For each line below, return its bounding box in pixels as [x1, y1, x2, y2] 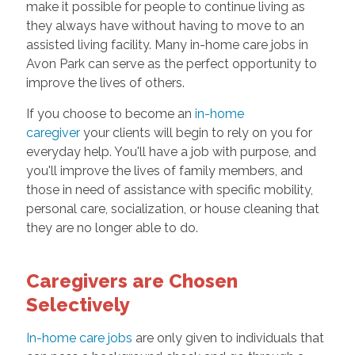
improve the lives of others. [25, 75, 188, 91]
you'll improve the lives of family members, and [25, 163, 303, 179]
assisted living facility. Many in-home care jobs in [25, 37, 308, 53]
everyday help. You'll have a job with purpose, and [25, 144, 316, 160]
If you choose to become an [25, 106, 192, 122]
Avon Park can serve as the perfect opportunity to [25, 56, 317, 72]
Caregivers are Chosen [25, 269, 238, 293]
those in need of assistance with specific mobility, [25, 182, 313, 198]
